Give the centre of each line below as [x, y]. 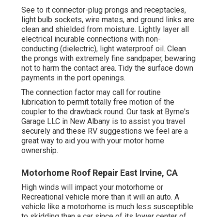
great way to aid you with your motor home [93, 141]
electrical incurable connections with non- [91, 39]
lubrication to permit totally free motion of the [98, 102]
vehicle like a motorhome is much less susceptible [107, 207]
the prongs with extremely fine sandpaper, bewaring [108, 59]
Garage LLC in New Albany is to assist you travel [103, 122]
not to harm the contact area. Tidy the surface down [107, 68]
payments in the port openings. [73, 78]
